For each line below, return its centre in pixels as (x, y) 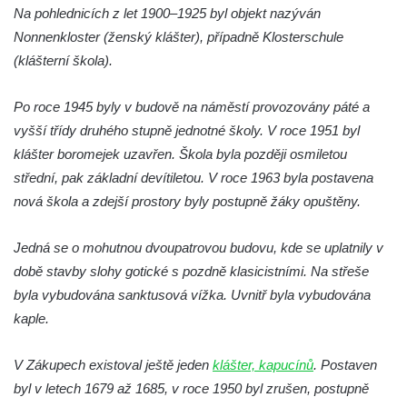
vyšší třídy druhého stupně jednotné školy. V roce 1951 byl (187, 131)
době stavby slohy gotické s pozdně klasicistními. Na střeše (191, 272)
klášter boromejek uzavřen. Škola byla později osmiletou (180, 154)
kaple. (31, 319)
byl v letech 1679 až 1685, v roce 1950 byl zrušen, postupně (191, 389)
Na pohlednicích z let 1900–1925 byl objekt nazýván (167, 14)
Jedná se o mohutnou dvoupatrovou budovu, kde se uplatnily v (199, 248)
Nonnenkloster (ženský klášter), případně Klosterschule (179, 37)
